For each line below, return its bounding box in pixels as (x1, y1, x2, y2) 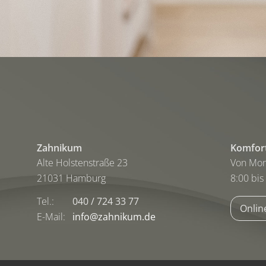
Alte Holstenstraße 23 (37, 156, 128, 170)
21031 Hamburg (37, 172, 106, 185)
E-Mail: (37, 210, 65, 224)
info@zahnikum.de (72, 210, 156, 224)
